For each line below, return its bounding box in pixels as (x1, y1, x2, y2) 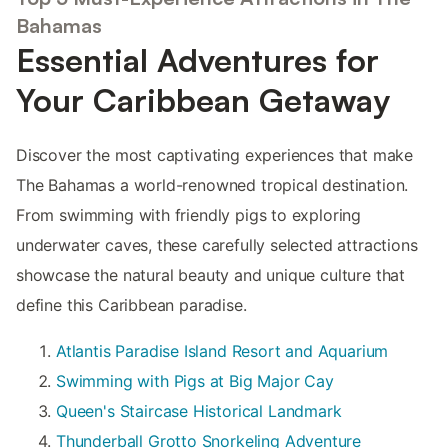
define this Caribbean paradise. (16, 294, 247, 315)
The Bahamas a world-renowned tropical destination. (16, 174, 409, 195)
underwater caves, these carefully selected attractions (16, 234, 418, 255)
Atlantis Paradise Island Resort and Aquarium (56, 340, 389, 361)
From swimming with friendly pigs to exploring (16, 204, 362, 225)
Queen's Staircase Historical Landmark (56, 400, 342, 421)
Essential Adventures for (16, 39, 379, 80)
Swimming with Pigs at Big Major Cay (56, 370, 334, 391)
